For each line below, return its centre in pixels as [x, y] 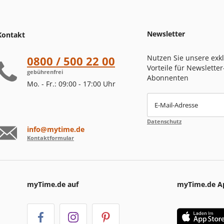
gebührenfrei [45, 71]
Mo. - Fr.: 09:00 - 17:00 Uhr [71, 83]
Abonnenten [168, 77]
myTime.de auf [53, 184]
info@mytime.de [56, 129]
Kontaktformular [50, 137]
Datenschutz [164, 121]
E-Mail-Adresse [176, 105]
